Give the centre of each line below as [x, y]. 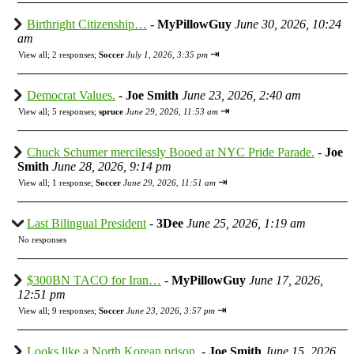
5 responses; [75, 111]
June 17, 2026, [286, 280]
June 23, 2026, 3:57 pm [171, 310]
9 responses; [75, 310]
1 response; [74, 182]
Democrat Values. [71, 95]
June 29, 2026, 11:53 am [172, 111]
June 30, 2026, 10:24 [288, 24]
